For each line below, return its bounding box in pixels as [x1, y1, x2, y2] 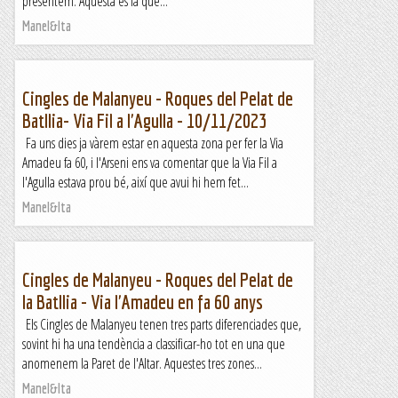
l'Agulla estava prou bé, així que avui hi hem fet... [22, 172, 249, 192]
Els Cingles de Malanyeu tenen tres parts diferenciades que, [22, 314, 301, 334]
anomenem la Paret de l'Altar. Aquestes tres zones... [22, 354, 262, 373]
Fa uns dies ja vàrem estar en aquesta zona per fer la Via [22, 133, 283, 153]
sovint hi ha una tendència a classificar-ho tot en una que [22, 334, 285, 354]
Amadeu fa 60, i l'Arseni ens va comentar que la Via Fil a [22, 153, 277, 172]
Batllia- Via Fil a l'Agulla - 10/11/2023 [22, 109, 267, 131]
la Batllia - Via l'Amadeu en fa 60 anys [22, 291, 263, 313]
